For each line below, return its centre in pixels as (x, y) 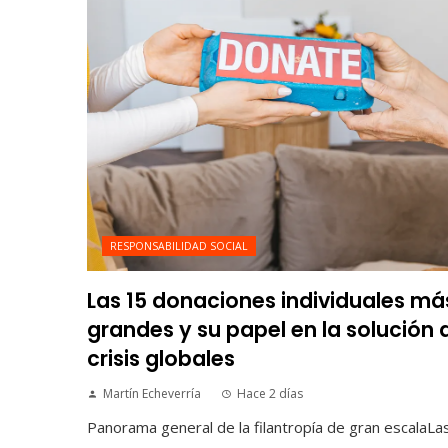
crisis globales (161, 358)
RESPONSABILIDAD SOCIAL (179, 245)
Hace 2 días (270, 393)
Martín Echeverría (152, 393)
